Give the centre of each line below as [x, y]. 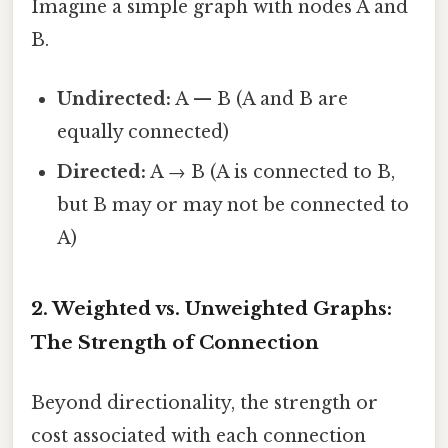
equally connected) [143, 132]
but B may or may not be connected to [233, 205]
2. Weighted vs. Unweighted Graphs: [211, 309]
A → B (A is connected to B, [271, 172]
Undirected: [114, 99]
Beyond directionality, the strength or [204, 402]
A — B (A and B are [260, 99]
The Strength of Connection [175, 343]
